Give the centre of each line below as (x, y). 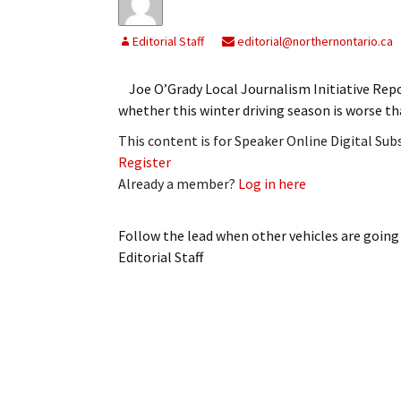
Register (145, 162)
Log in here (272, 184)
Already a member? (178, 184)
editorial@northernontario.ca (314, 42)
